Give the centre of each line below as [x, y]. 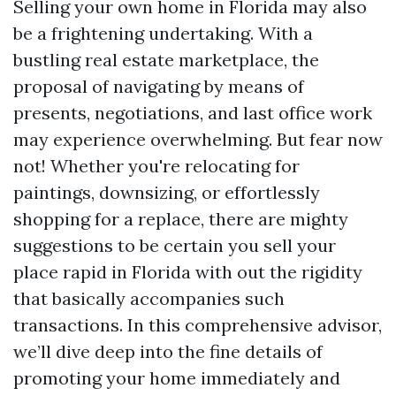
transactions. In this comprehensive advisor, [198, 325]
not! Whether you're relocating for [156, 166]
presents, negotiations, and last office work [193, 113]
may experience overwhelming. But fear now [198, 139]
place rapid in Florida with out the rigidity [188, 272]
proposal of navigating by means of [159, 86]
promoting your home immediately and [177, 378]
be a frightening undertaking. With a [163, 33]
